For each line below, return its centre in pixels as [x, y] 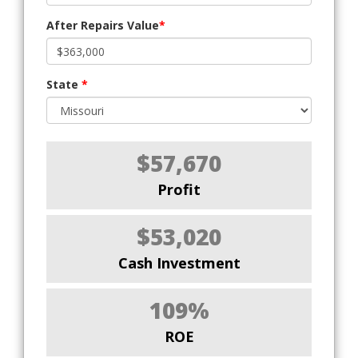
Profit [179, 190]
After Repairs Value [103, 26]
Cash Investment [179, 263]
